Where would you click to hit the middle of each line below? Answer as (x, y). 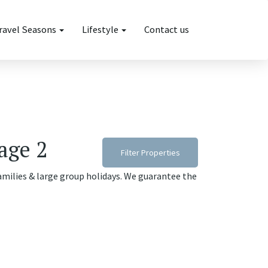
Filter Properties (150, 153)
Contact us (167, 30)
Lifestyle (101, 30)
